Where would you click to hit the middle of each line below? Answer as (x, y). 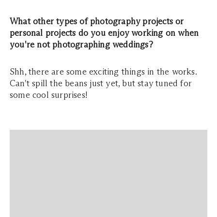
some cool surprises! (49, 95)
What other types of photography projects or (97, 21)
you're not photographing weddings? (81, 45)
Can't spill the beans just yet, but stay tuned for (101, 83)
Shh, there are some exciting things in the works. (103, 72)
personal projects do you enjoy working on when (104, 33)
